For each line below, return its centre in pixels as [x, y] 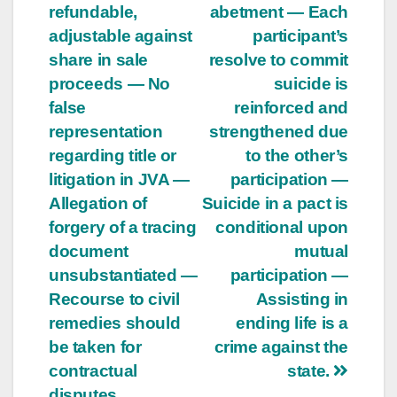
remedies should [115, 323]
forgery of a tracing [123, 227]
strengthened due [279, 131]
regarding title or [113, 155]
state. [311, 370]
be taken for [95, 346]
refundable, [93, 12]
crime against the [281, 346]
